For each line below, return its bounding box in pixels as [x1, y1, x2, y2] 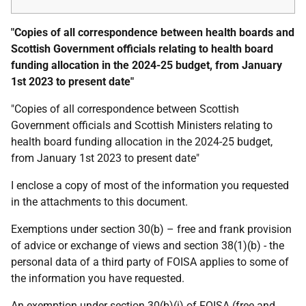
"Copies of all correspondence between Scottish [11, 102, 239, 115]
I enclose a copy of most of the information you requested [11, 179, 289, 192]
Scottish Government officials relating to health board [11, 42, 273, 55]
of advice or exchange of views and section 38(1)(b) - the [11, 239, 284, 252]
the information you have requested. [11, 272, 184, 285]
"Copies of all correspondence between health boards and [11, 26, 294, 39]
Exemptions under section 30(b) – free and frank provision [11, 223, 292, 236]
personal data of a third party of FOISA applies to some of [11, 255, 289, 268]
